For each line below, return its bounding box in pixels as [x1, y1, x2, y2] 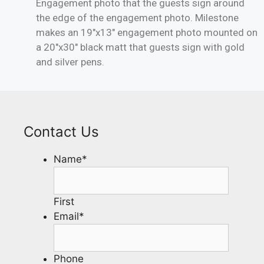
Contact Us [24, 123, 99, 140]
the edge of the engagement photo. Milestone [36, 12, 239, 24]
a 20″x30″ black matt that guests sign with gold [36, 41, 245, 54]
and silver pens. [36, 56, 104, 68]
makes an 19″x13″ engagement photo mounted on [36, 27, 258, 39]
